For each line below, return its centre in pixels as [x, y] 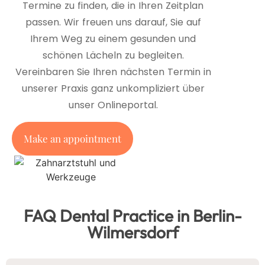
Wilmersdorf [132, 232]
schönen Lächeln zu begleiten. [113, 55]
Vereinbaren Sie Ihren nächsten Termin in [113, 72]
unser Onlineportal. [113, 105]
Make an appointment [72, 139]
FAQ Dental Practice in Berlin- [132, 216]
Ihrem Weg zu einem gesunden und [113, 38]
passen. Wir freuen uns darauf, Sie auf [113, 22]
